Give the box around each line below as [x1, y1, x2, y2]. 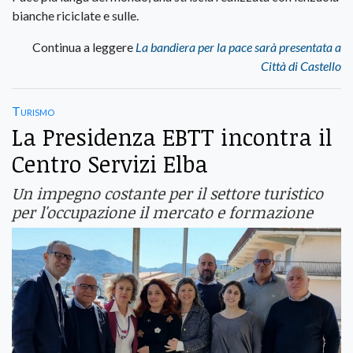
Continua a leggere [32, 39, 136, 55]
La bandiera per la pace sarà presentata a [136, 39, 341, 55]
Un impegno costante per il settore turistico [12, 182, 323, 205]
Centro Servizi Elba [12, 148, 208, 180]
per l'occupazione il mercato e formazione [12, 201, 313, 224]
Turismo [12, 103, 54, 119]
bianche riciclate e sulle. [12, 8, 139, 24]
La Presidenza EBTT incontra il [12, 121, 333, 153]
